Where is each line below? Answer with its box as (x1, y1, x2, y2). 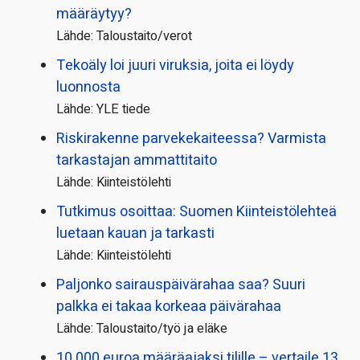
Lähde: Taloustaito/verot (56, 26, 192, 46)
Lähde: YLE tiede (56, 99, 150, 119)
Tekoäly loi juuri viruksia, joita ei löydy (56, 54, 294, 76)
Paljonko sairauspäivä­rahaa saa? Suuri (56, 273, 305, 296)
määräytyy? (56, 2, 132, 25)
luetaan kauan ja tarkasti (56, 222, 215, 244)
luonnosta (56, 76, 121, 98)
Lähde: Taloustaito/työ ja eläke (56, 318, 227, 338)
